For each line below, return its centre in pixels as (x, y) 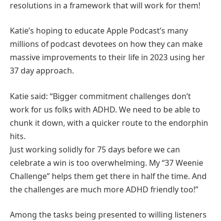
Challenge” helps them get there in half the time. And (108, 176)
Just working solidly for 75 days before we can (95, 149)
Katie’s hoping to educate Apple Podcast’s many (99, 31)
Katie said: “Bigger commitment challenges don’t (100, 96)
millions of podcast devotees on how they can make (106, 44)
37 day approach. (42, 71)
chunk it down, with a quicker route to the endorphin (109, 123)
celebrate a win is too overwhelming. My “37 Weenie (107, 163)
